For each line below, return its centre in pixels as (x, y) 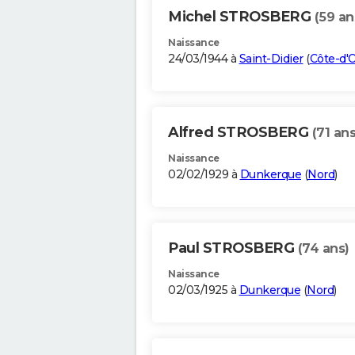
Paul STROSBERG (233, 248)
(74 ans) (323, 249)
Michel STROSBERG (241, 17)
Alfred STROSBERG (240, 133)
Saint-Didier (271, 59)
